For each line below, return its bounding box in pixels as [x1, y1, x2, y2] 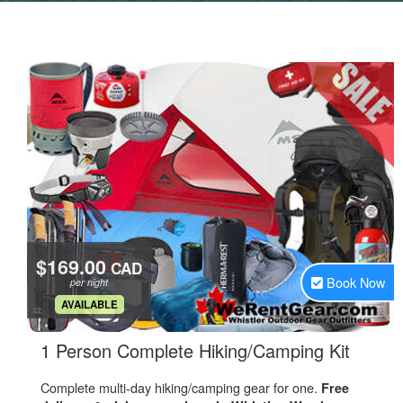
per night [70, 275, 108, 289]
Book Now [327, 273, 385, 291]
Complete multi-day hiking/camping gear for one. [40, 378, 321, 397]
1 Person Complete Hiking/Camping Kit [40, 337, 350, 363]
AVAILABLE [60, 297, 118, 312]
